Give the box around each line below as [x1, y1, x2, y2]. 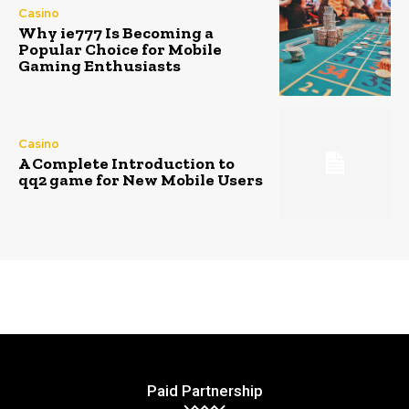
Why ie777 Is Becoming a [18, 22, 214, 43]
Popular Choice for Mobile [18, 38, 222, 59]
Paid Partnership [146, 381, 263, 400]
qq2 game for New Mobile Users [18, 169, 263, 190]
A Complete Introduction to [18, 152, 235, 173]
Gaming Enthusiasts [18, 55, 181, 76]
